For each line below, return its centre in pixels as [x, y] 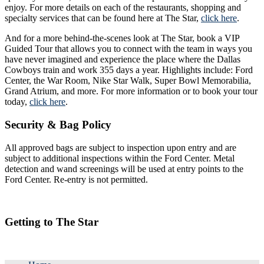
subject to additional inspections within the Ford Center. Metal [120, 158]
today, [16, 102]
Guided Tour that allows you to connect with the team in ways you [128, 49]
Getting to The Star [52, 222]
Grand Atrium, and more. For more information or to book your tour [131, 91]
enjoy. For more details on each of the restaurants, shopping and [123, 8]
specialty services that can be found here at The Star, [103, 18]
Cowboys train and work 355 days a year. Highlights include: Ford [129, 70]
